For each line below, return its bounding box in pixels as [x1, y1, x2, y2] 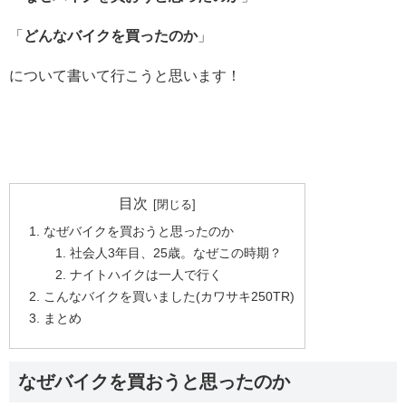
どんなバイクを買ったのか [24, 28, 198, 43]
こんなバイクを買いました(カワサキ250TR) [43, 288, 295, 304]
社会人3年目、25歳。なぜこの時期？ [69, 246, 282, 261]
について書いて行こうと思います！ [9, 68, 241, 83]
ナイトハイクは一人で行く [69, 266, 222, 282]
